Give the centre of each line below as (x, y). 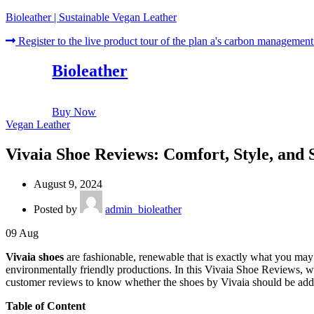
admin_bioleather (143, 209)
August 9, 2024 (68, 184)
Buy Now (74, 111)
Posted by (55, 209)
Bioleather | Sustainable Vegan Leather (91, 17)
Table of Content (46, 306)
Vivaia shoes (35, 257)
